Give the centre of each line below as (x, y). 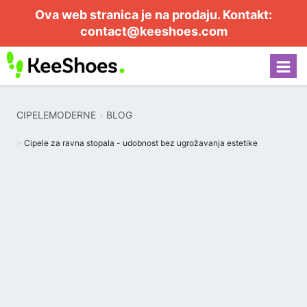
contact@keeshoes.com (153, 31)
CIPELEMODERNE (56, 115)
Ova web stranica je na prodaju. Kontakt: (153, 15)
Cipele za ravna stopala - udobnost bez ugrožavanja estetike (141, 143)
